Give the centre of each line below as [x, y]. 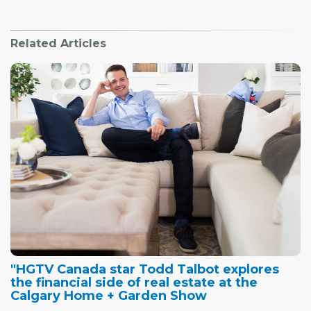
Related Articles [58, 43]
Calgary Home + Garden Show [109, 296]
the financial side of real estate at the [134, 283]
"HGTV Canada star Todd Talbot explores [145, 270]
